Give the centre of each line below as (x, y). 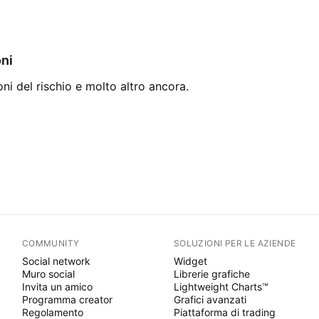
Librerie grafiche (211, 274)
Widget (190, 261)
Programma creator (67, 299)
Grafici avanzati (210, 299)
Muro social (48, 274)
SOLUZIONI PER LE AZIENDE (235, 243)
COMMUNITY (51, 243)
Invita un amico (57, 287)
